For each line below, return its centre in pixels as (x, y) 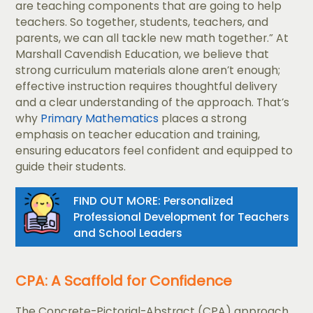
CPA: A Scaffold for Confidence (124, 281)
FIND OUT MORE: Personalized (154, 201)
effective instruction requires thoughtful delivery (147, 86)
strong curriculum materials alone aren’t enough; (148, 70)
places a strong (203, 118)
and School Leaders (128, 233)
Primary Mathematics (100, 118)
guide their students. (71, 166)
